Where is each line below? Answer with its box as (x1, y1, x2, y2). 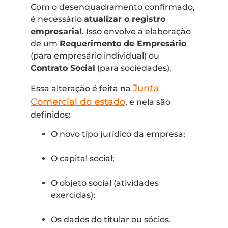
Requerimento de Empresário (60, 38, 186, 48)
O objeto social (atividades (51, 178, 159, 188)
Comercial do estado (31, 96, 125, 107)
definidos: (31, 109, 71, 120)
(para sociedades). (95, 63, 172, 73)
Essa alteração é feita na (31, 83, 133, 93)
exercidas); (51, 190, 95, 201)
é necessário (31, 14, 84, 24)
